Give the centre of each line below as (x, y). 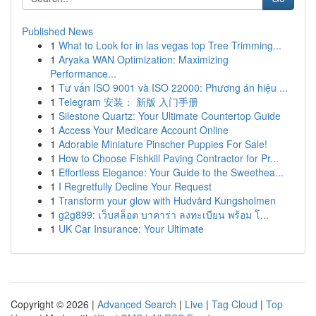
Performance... (83, 73)
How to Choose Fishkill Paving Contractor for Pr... (169, 158)
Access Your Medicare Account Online (144, 130)
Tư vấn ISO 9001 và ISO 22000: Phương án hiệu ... (173, 87)
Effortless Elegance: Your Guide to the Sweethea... (171, 172)
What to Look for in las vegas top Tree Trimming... (170, 45)
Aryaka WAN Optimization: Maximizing (144, 59)
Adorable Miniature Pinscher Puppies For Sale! (163, 144)
